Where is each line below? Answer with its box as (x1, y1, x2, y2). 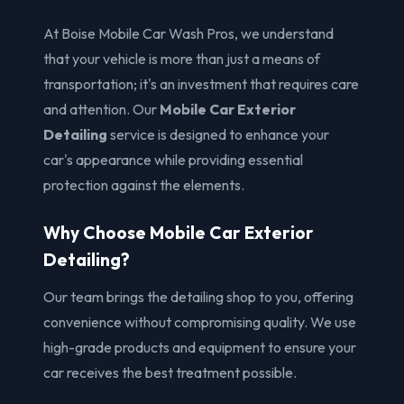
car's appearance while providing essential (43, 150, 303, 169)
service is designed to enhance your (107, 124, 329, 143)
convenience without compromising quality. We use (43, 312, 356, 331)
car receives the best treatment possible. (43, 363, 297, 381)
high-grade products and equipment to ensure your (43, 337, 356, 356)
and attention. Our (43, 99, 160, 118)
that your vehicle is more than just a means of (43, 49, 320, 68)
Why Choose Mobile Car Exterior (43, 221, 314, 243)
